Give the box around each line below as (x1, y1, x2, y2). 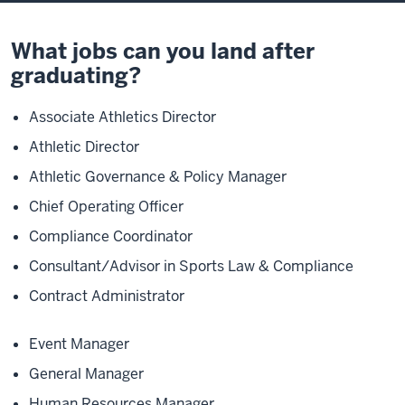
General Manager (29, 363, 144, 383)
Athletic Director (29, 137, 139, 156)
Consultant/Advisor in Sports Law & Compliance (29, 256, 353, 276)
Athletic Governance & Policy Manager (29, 166, 287, 186)
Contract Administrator (29, 286, 184, 306)
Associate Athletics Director (29, 107, 216, 127)
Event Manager (29, 334, 129, 353)
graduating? (11, 61, 141, 89)
